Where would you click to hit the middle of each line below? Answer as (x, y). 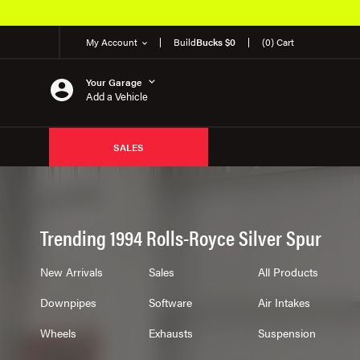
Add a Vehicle (117, 96)
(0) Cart (278, 42)
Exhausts (171, 333)
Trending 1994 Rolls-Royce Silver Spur (180, 237)
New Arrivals (71, 272)
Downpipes (68, 302)
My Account (112, 42)
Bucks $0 (216, 42)
